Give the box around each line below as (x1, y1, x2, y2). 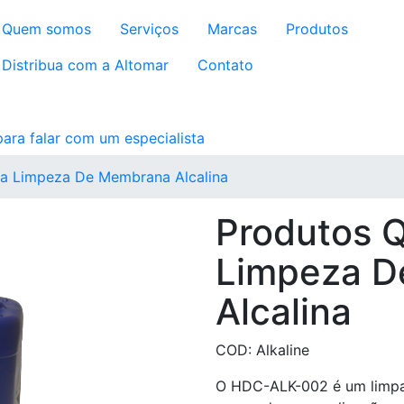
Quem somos (2, 20, 91, 38)
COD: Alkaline (216, 341, 309, 359)
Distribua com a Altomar (2, 56, 169, 74)
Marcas (207, 20, 257, 38)
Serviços (120, 20, 179, 38)
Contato (197, 56, 253, 74)
